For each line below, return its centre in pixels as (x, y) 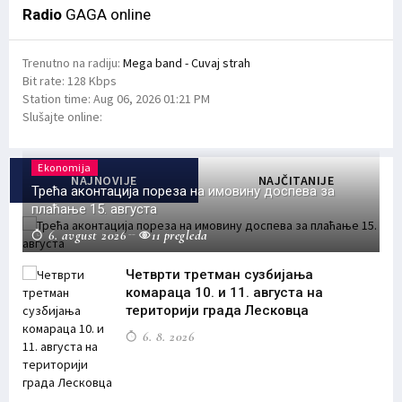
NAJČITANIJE (296, 181)
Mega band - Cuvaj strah (187, 63)
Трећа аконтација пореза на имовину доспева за (183, 192)
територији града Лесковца (217, 311)
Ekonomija (65, 168)
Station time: (58, 99)
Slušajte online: (62, 117)
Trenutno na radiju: (73, 63)
